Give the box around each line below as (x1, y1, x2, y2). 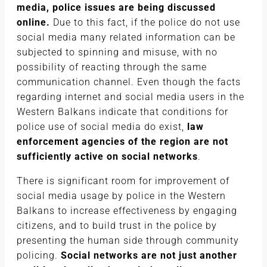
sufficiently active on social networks (17, 151, 198, 162)
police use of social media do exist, (17, 121, 187, 132)
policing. (17, 250, 61, 261)
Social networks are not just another (61, 250, 237, 261)
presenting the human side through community (17, 235, 239, 246)
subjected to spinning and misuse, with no (17, 46, 218, 58)
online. (17, 17, 50, 28)
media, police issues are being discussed (17, 2, 216, 13)
